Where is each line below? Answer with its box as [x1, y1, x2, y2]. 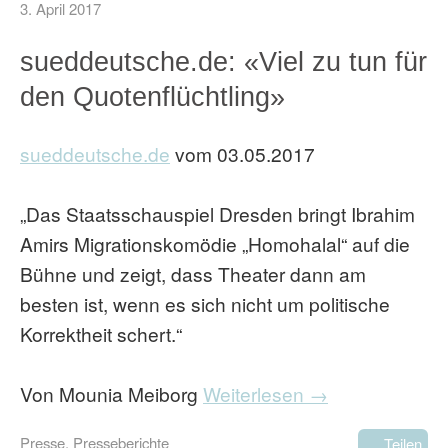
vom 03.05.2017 [170, 140, 315, 167]
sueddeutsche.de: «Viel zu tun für [20, 46, 427, 77]
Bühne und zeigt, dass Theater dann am [20, 260, 366, 287]
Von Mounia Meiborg [20, 380, 203, 407]
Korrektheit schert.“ [20, 320, 182, 347]
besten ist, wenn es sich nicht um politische [20, 290, 390, 317]
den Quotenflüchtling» [20, 81, 285, 112]
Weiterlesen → [203, 380, 328, 407]
